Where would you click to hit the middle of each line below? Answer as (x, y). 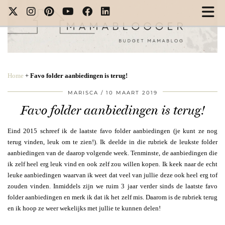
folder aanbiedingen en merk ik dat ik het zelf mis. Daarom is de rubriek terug (113, 197)
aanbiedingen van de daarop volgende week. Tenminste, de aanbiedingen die (113, 153)
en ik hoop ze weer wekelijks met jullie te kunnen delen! (84, 208)
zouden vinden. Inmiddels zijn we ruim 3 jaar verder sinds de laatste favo (113, 186)
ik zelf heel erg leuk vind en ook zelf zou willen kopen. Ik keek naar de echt (113, 164)
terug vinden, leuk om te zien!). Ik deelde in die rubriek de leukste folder (113, 142)
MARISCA (83, 92)
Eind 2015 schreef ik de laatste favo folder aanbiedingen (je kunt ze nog (113, 131)
